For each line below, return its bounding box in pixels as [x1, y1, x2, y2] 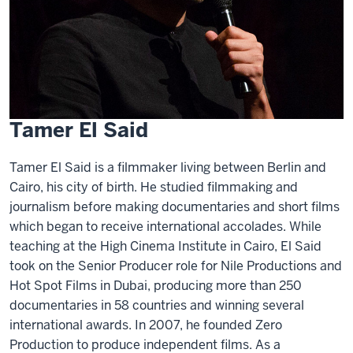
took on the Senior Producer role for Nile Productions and [9, 258, 342, 274]
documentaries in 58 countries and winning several [9, 297, 304, 314]
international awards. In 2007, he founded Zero [9, 317, 282, 333]
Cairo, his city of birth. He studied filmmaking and [9, 179, 298, 195]
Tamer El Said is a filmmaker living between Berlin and [9, 159, 326, 176]
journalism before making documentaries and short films [9, 199, 340, 215]
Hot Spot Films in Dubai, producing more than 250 [9, 277, 302, 294]
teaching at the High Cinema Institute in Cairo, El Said [9, 238, 321, 255]
